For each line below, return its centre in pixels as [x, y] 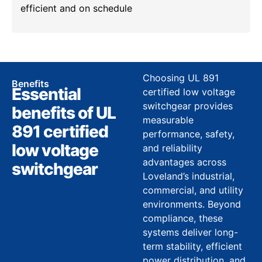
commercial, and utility [193, 190]
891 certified [60, 132]
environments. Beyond [192, 204]
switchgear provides [188, 106]
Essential [46, 94]
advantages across [185, 162]
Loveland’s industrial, [189, 176]
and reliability [173, 148]
